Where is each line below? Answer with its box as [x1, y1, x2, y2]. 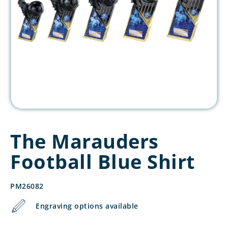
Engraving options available [36, 201, 138, 211]
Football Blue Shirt [10, 148, 195, 175]
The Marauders [10, 128, 159, 154]
